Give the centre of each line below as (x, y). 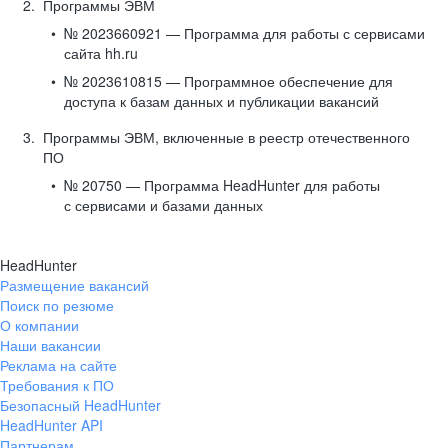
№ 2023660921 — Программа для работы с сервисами (244, 33)
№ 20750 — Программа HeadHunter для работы (222, 185)
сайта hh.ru (101, 53)
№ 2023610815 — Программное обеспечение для (228, 81)
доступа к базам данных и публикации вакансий (221, 101)
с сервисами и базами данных (163, 205)
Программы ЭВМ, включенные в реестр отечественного (226, 137)
